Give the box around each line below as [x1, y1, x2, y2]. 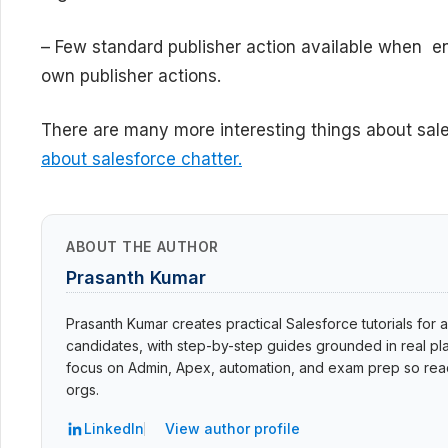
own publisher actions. [41, 65, 221, 86]
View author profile [165, 420, 300, 438]
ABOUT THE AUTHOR [66, 238, 219, 256]
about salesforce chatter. [41, 149, 242, 170]
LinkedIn [84, 420, 144, 438]
